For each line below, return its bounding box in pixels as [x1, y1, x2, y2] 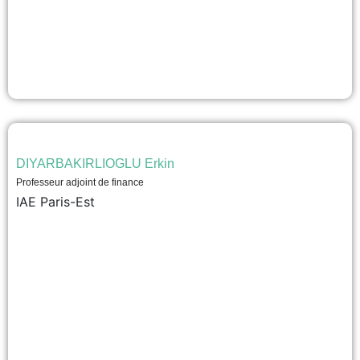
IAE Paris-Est [16, 194, 95, 210]
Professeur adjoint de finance [16, 177, 144, 188]
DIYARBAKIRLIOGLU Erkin [16, 157, 174, 170]
